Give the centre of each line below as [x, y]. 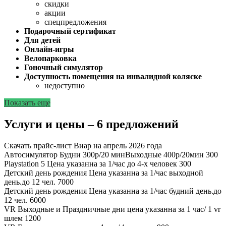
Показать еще [27, 103]
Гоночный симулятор [64, 68]
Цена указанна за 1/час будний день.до [155, 191]
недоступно [65, 86]
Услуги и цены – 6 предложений [91, 124]
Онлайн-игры [49, 49]
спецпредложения [75, 22]
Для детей [42, 40]
